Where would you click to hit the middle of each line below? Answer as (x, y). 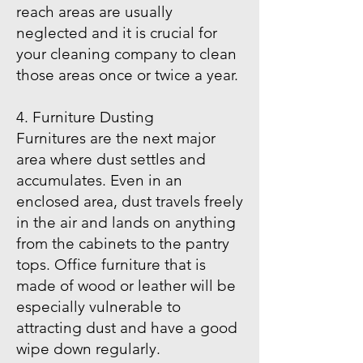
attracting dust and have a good (127, 328)
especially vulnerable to (98, 307)
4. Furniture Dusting (85, 117)
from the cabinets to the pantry (123, 243)
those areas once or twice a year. (127, 75)
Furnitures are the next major (116, 138)
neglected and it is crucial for (117, 33)
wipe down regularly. (88, 349)
